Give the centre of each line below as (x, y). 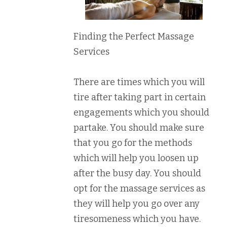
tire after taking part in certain (140, 97)
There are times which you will (139, 82)
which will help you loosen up (136, 158)
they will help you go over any (137, 203)
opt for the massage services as (139, 188)
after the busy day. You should (137, 173)
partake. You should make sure (139, 127)
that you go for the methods (133, 143)
